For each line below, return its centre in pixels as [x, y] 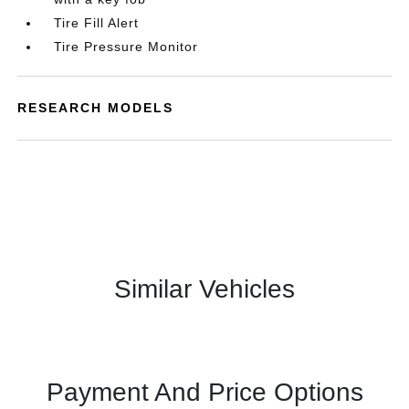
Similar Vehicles [204, 289]
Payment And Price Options [204, 392]
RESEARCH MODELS [96, 108]
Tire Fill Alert [97, 23]
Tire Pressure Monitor [126, 47]
